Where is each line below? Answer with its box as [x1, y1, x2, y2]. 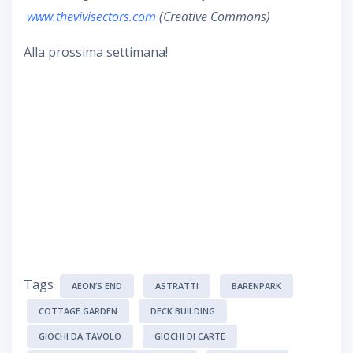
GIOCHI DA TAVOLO [39, 329, 121, 342]
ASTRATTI [155, 279, 199, 292]
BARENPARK [232, 279, 281, 292]
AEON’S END [72, 279, 122, 292]
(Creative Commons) [156, 7, 270, 25]
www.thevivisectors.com [27, 7, 156, 25]
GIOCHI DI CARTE [154, 329, 225, 342]
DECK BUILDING [150, 304, 215, 317]
